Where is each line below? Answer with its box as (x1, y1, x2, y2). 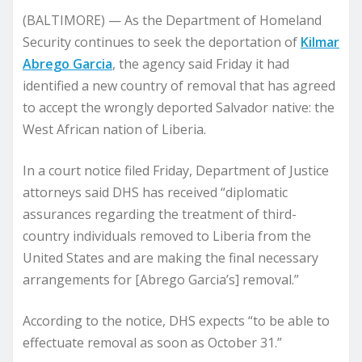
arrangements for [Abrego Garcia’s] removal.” (23, 271, 299, 288)
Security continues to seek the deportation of (23, 33, 301, 51)
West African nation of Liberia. (23, 120, 206, 138)
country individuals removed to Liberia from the (23, 227, 311, 245)
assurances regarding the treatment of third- (23, 205, 297, 223)
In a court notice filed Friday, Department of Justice (23, 162, 329, 179)
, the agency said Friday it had (112, 55, 289, 73)
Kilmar (301, 33, 339, 51)
